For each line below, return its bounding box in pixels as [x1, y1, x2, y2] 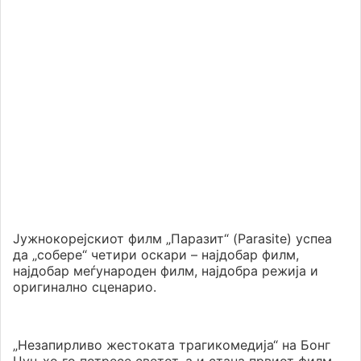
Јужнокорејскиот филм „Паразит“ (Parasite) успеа [13, 230, 332, 247]
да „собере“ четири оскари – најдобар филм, [13, 247, 299, 263]
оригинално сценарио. [13, 279, 156, 296]
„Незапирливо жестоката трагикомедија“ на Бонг [13, 337, 330, 354]
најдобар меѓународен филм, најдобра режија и [13, 263, 318, 280]
